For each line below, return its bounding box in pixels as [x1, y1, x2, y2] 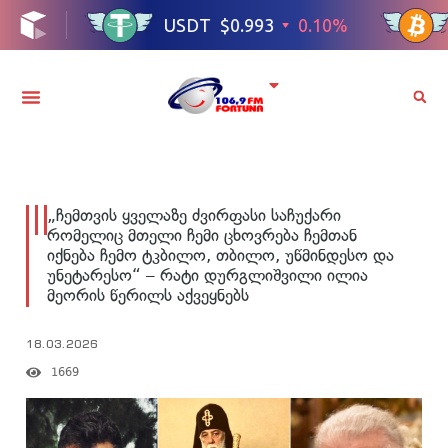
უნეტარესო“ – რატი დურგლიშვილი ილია [47, 264, 368, 285]
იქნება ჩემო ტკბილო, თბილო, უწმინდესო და [47, 244, 394, 265]
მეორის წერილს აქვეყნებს [47, 284, 249, 305]
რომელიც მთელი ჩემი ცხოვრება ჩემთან [47, 224, 357, 245]
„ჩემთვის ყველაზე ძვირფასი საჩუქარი [47, 204, 341, 225]
